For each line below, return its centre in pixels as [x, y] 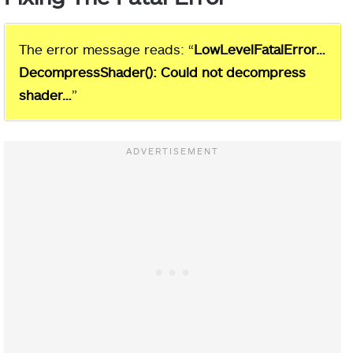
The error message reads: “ [106, 48]
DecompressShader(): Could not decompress [162, 71]
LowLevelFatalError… [260, 48]
